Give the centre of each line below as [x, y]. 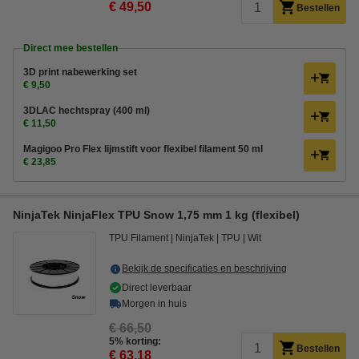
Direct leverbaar [157, 288]
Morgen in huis [154, 304]
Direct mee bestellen [71, 48]
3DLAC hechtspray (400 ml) [87, 111]
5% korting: [135, 341]
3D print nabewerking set [80, 72]
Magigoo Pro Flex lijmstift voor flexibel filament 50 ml [143, 149]
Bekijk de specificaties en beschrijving [204, 268]
